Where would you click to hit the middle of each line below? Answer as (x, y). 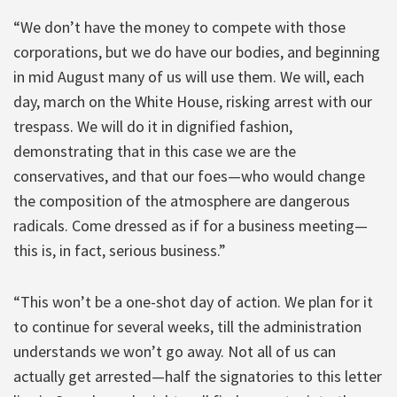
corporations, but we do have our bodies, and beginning (197, 51)
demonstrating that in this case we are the (155, 151)
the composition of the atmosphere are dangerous (182, 200)
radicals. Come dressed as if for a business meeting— (191, 225)
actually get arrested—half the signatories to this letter (198, 376)
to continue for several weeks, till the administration (187, 326)
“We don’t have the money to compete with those (179, 27)
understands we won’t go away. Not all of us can (175, 351)
